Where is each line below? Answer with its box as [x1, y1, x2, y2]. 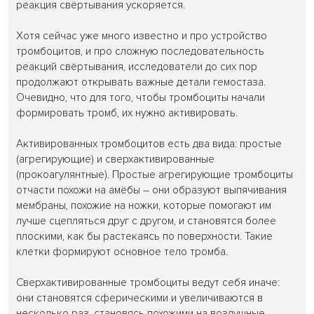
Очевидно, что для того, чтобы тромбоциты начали [16, 90, 266, 104]
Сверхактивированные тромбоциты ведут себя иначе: [16, 275, 280, 289]
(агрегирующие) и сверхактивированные [16, 152, 215, 166]
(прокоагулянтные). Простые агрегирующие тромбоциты [16, 168, 294, 182]
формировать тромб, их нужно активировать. [16, 106, 241, 120]
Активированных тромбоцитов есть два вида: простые [16, 137, 282, 151]
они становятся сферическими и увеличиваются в [16, 291, 264, 305]
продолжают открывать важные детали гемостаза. [16, 75, 266, 89]
